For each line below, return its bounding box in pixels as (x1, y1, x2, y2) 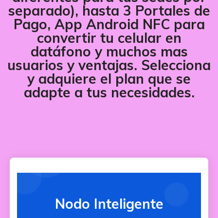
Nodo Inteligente (54, 195, 163, 212)
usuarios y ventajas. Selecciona (7, 56, 211, 73)
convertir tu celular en (36, 29, 182, 46)
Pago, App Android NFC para (13, 16, 205, 33)
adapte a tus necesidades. (23, 84, 195, 101)
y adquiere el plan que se (27, 70, 191, 87)
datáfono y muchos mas (30, 43, 188, 60)
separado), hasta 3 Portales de (8, 2, 210, 19)
